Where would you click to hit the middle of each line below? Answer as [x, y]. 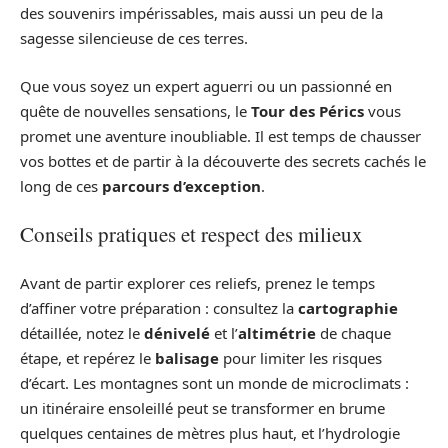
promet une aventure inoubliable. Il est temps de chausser [220, 135]
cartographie [348, 307]
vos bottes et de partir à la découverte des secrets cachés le [223, 160]
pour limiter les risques [300, 357]
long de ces [61, 185]
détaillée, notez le [82, 332]
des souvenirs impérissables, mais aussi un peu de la [201, 13]
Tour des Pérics [307, 110]
